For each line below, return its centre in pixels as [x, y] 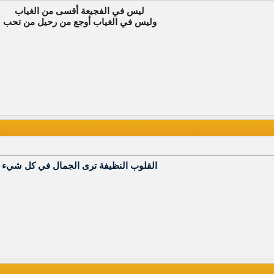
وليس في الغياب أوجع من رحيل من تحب [80, 22]
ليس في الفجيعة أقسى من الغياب [80, 11]
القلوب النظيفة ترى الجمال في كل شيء [80, 165]
